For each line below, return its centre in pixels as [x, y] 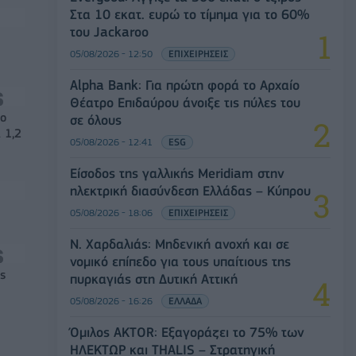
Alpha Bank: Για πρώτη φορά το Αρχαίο [185, 85]
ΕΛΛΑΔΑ [185, 300]
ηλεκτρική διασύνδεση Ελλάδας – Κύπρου [190, 190]
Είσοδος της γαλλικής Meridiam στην [177, 173]
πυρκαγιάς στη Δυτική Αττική [154, 279]
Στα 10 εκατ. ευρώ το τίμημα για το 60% [190, 14]
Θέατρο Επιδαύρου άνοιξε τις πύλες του [185, 102]
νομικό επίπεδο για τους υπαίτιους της [180, 261]
